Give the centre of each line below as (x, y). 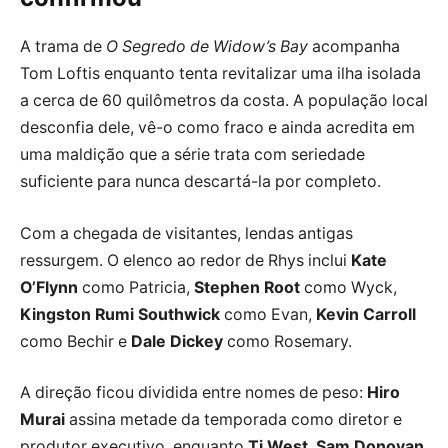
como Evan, (268, 314)
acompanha (354, 47)
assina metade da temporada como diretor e (233, 420)
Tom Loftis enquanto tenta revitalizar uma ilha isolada (220, 74)
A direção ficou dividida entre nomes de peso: (193, 393)
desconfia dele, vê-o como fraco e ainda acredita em (217, 128)
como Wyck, (348, 287)
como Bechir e (75, 341)
